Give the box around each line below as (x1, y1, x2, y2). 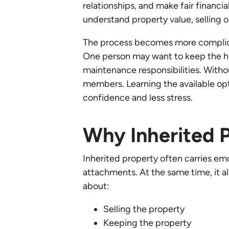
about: (83, 180, 109, 192)
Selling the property (103, 203, 185, 215)
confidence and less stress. (83, 92, 193, 104)
